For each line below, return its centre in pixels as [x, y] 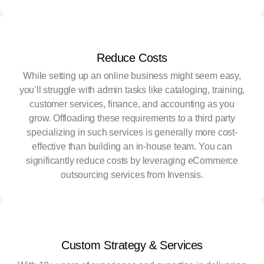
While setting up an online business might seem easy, [132, 76]
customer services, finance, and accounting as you [132, 104]
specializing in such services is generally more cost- [132, 133]
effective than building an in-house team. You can [132, 147]
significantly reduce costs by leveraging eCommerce [132, 161]
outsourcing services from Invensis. [132, 175]
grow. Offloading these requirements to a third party [132, 118]
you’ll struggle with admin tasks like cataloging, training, [132, 90]
